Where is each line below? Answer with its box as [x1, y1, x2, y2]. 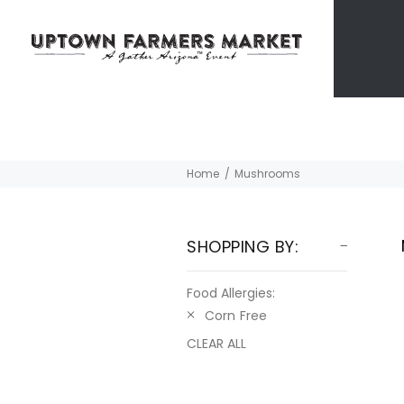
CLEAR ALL [187, 335, 246, 353]
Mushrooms [234, 166, 300, 181]
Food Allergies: [187, 284, 275, 302]
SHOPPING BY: [187, 235, 299, 258]
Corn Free [205, 307, 268, 325]
